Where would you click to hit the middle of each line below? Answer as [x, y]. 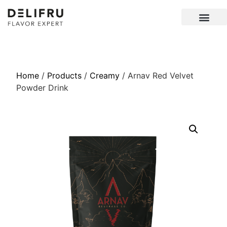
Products [65, 75]
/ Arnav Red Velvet [157, 75]
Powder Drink [43, 87]
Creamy [105, 75]
